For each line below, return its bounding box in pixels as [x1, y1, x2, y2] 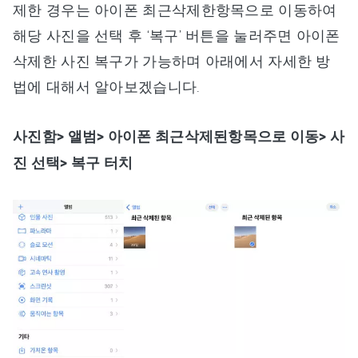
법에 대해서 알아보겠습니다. [13, 78, 201, 95]
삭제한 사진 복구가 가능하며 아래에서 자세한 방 [13, 52, 331, 70]
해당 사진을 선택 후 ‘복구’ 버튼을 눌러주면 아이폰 [13, 26, 340, 44]
